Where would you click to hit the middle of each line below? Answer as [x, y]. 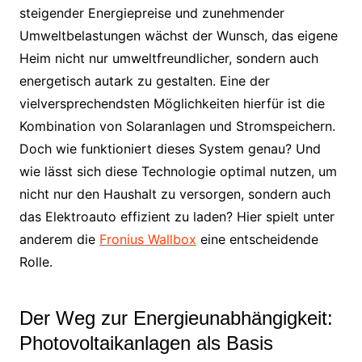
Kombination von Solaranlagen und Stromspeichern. [177, 126]
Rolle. [36, 261]
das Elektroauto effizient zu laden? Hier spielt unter [177, 216]
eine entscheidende [257, 239]
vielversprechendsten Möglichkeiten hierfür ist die [172, 103]
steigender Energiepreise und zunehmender [152, 13]
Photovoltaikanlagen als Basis [146, 343]
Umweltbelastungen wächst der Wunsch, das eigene [178, 35]
